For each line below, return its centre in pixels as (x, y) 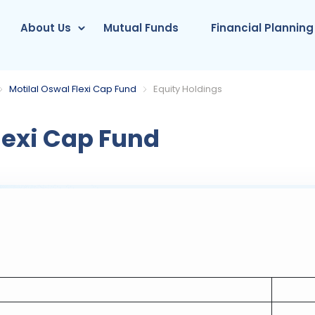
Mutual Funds (141, 28)
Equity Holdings (188, 89)
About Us (46, 28)
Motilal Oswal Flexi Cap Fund (73, 89)
